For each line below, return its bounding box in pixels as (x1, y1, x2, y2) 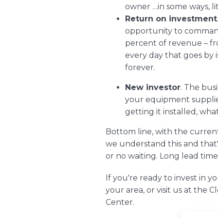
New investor (125, 82, 181, 92)
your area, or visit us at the (106, 185, 210, 195)
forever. (125, 62, 156, 72)
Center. (106, 197, 137, 207)
